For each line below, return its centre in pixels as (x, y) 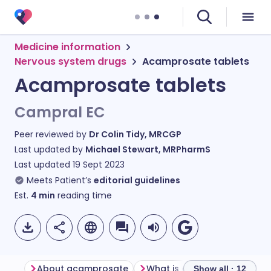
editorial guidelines (137, 180)
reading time (83, 195)
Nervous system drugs (70, 61)
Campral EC (60, 112)
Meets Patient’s (59, 180)
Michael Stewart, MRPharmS (148, 149)
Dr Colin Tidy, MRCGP (135, 134)
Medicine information (67, 47)
